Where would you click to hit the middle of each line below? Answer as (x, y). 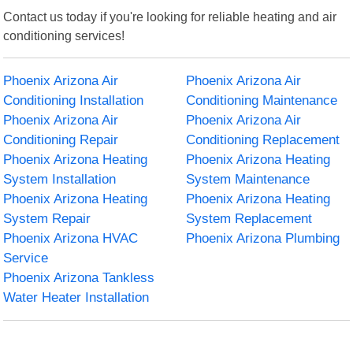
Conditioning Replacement (263, 139)
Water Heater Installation (76, 297)
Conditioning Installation (74, 100)
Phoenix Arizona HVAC (71, 238)
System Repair (47, 218)
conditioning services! (64, 35)
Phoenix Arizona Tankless (79, 277)
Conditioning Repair (61, 139)
